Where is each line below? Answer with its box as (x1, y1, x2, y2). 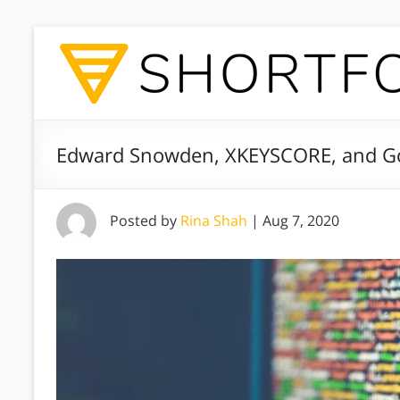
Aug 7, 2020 (262, 211, 339, 230)
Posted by (110, 211, 180, 230)
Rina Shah (180, 211, 247, 230)
